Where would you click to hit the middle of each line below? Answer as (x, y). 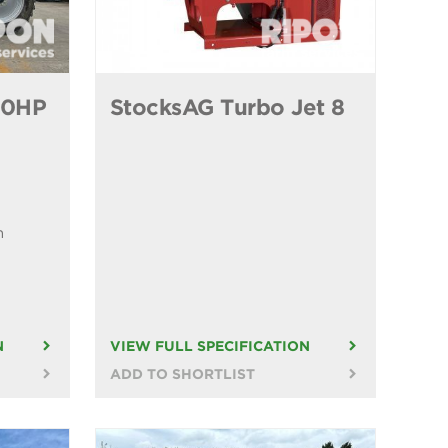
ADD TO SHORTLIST (182, 374)
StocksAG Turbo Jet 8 (227, 107)
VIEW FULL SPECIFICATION (209, 346)
